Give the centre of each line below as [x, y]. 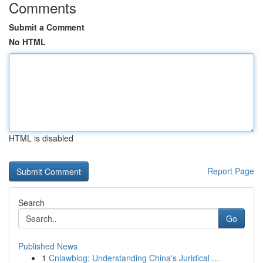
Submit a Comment [47, 27]
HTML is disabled [41, 138]
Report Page [231, 171]
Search [31, 203]
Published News [48, 246]
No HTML [27, 42]
